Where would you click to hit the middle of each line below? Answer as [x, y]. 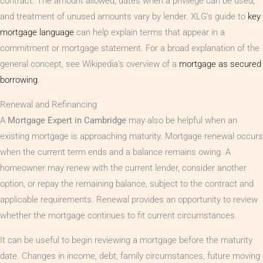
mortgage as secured [220, 64]
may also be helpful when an [182, 120]
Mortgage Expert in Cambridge [67, 120]
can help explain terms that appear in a [149, 32]
